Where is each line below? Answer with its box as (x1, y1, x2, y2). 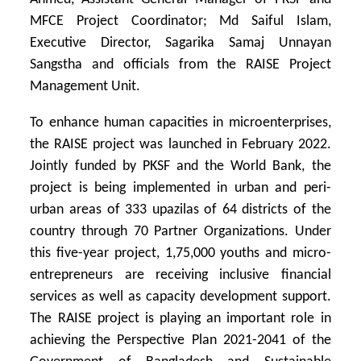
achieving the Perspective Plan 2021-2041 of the (30, 332, 331, 348)
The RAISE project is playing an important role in (30, 310, 331, 326)
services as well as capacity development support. (30, 288, 331, 305)
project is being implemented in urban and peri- (30, 180, 331, 196)
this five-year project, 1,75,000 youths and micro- (30, 245, 331, 261)
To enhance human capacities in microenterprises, (30, 114, 331, 131)
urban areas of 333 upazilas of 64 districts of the (30, 201, 331, 218)
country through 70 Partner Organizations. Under (30, 223, 331, 239)
